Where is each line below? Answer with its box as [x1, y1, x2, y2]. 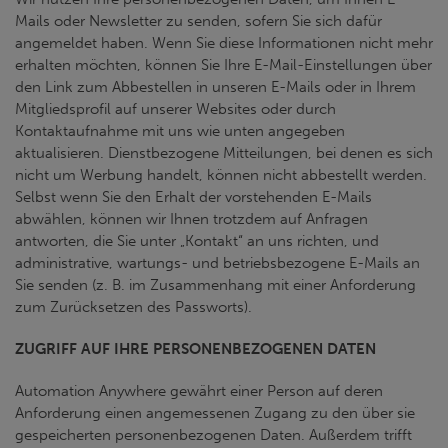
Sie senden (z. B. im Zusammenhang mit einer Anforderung [15, 276, 416, 294]
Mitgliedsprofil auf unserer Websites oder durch [15, 100, 336, 118]
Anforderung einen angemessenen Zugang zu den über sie [15, 404, 415, 422]
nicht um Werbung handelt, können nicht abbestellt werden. [15, 166, 427, 184]
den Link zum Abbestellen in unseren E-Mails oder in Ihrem [15, 78, 416, 96]
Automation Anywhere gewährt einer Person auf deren [15, 382, 383, 400]
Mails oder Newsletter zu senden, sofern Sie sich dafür [15, 12, 382, 30]
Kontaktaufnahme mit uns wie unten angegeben [15, 122, 345, 140]
